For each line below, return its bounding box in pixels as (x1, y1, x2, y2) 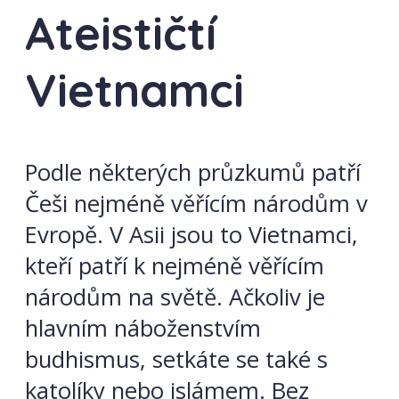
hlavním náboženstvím (25, 312, 261, 344)
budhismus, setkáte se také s (25, 343, 328, 375)
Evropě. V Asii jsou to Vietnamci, (25, 218, 358, 250)
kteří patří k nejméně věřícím (25, 249, 324, 281)
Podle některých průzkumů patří (25, 156, 361, 188)
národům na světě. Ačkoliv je (25, 281, 325, 313)
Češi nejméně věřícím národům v (25, 187, 368, 219)
